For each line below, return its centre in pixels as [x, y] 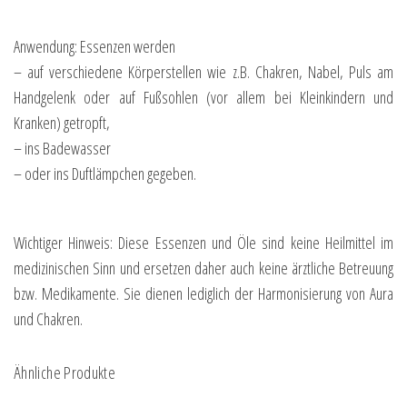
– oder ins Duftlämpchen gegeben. [105, 173]
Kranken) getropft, [62, 122]
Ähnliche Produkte [65, 372]
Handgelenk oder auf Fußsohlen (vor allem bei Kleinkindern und [203, 97]
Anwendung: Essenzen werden [94, 46]
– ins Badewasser [62, 148]
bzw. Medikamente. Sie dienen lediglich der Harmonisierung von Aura [203, 293]
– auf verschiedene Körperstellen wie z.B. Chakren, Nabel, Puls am [203, 71]
